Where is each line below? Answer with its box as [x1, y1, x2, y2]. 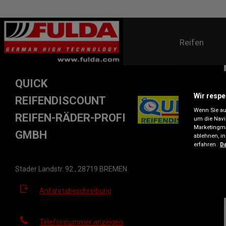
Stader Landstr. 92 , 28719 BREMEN [15, 165, 127, 173]
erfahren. [194, 141, 217, 148]
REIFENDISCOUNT [15, 94, 105, 107]
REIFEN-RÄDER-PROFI [15, 111, 126, 124]
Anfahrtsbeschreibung [39, 187, 111, 195]
